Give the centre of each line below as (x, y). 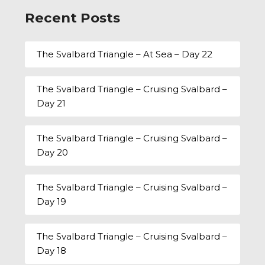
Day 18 (52, 251)
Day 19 (52, 202)
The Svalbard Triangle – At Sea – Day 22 (125, 54)
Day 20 (53, 153)
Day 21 (51, 104)
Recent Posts (73, 17)
